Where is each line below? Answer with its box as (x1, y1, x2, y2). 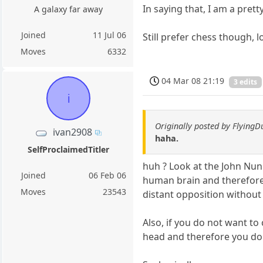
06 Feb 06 (89, 170, 127, 181)
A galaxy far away (33, 4, 103, 15)
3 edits (234, 76, 258, 87)
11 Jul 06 (93, 29, 127, 41)
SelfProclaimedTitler (27, 144, 109, 156)
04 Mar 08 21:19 (161, 75, 225, 86)
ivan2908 (53, 126, 93, 139)
